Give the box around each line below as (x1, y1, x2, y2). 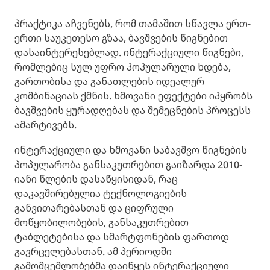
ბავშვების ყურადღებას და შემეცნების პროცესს (14, 104, 251, 117)
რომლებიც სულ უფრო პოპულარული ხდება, (14, 60, 231, 74)
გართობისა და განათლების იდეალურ (14, 75, 204, 88)
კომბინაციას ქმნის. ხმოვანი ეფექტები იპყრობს (14, 89, 253, 102)
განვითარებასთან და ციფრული (14, 201, 174, 215)
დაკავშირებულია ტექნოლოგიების (14, 187, 187, 200)
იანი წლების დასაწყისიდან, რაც (14, 172, 178, 186)
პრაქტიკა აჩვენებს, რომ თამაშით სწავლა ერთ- (14, 17, 251, 30)
